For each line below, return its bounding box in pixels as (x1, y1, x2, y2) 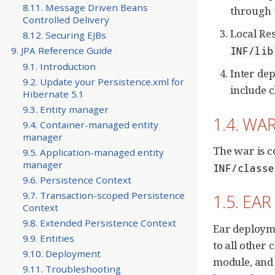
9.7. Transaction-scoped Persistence (22, 188, 185, 201)
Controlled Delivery (22, 14, 109, 26)
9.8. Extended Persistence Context (22, 216, 176, 229)
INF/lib (230, 44, 273, 57)
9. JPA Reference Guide (10, 44, 112, 57)
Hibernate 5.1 (22, 87, 84, 100)
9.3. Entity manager (22, 103, 109, 115)
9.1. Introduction (22, 60, 96, 72)
